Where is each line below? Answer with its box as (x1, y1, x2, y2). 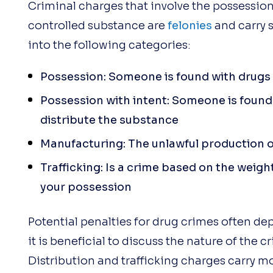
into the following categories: (27, 38, 191, 52)
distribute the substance (40, 113, 179, 127)
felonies (167, 19, 212, 32)
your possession (40, 180, 132, 194)
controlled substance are (27, 19, 168, 32)
